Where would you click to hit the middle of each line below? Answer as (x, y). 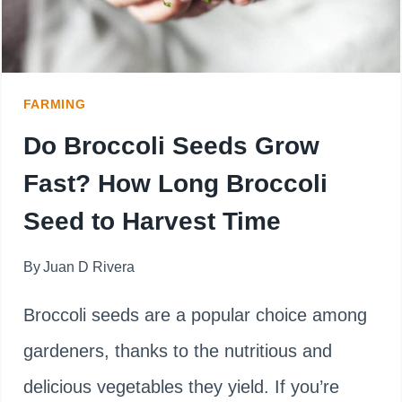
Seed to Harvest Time (152, 221)
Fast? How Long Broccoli (175, 183)
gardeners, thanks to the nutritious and (177, 350)
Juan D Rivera (88, 267)
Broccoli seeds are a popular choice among (195, 315)
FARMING (54, 104)
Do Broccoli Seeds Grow (171, 145)
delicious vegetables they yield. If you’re (181, 386)
